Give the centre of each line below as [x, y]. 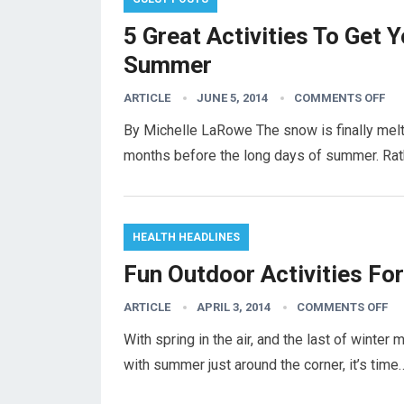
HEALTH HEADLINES [186, 237]
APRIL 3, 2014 [234, 307]
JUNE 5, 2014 [232, 98]
